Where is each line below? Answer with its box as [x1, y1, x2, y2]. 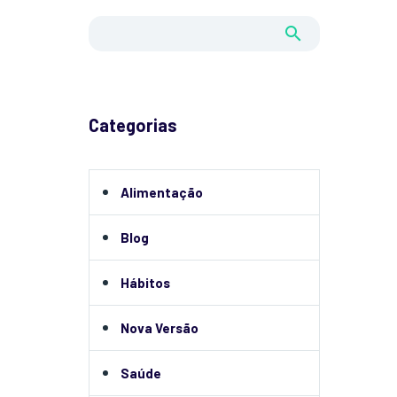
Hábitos [121, 275, 170, 291]
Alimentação [121, 184, 203, 200]
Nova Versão [121, 320, 198, 336]
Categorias [89, 114, 177, 136]
